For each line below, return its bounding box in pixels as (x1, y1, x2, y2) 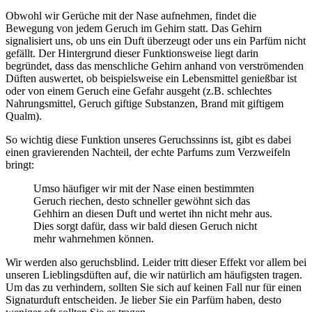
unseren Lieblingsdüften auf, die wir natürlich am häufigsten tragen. (6, 269, 302, 281)
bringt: (6, 159, 34, 171)
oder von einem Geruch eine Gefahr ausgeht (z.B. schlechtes (6, 85, 272, 97)
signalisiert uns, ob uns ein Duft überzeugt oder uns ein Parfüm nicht (6, 35, 306, 47)
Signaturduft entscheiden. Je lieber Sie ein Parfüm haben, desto (6, 294, 281, 306)
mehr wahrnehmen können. (33, 233, 154, 245)
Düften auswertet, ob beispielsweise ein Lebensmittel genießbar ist (6, 72, 297, 85)
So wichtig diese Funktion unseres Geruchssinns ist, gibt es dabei (6, 134, 291, 146)
